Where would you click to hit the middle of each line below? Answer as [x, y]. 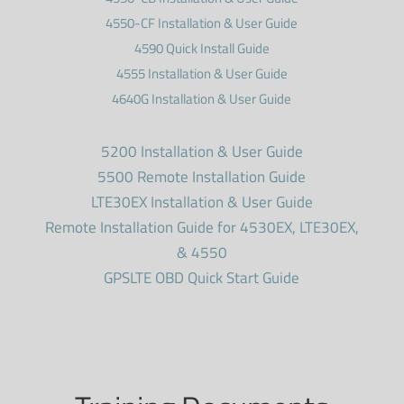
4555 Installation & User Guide [202, 74]
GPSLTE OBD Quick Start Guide [202, 278]
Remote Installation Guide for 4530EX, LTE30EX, [202, 228]
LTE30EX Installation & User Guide [202, 202]
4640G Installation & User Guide [202, 99]
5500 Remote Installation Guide [202, 177]
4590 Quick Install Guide [202, 49]
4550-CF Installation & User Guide [202, 23]
